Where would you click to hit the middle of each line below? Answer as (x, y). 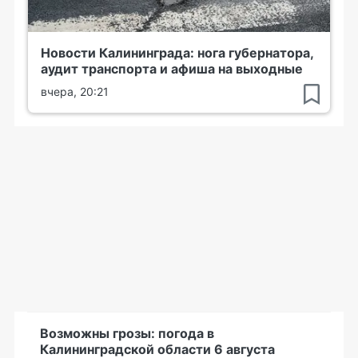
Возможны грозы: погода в (127, 333)
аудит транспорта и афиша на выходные (172, 68)
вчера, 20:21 (75, 91)
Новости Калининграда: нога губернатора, (177, 52)
